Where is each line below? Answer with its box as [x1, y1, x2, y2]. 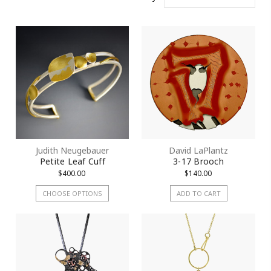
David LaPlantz [169, 144, 229, 156]
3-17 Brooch [173, 155, 224, 167]
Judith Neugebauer [36, 144, 109, 156]
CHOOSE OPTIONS [42, 189, 103, 198]
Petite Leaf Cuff [39, 155, 105, 167]
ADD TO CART [176, 189, 221, 198]
